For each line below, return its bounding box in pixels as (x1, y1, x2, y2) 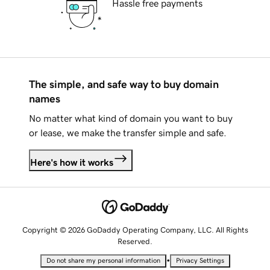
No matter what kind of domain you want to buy (29, 113, 233, 124)
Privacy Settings (175, 257, 224, 264)
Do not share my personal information (46, 257, 160, 264)
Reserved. (118, 237, 152, 245)
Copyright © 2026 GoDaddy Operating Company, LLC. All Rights (22, 225, 248, 234)
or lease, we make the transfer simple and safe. (29, 128, 227, 138)
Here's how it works (30, 157, 113, 168)
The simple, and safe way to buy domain (29, 79, 219, 90)
